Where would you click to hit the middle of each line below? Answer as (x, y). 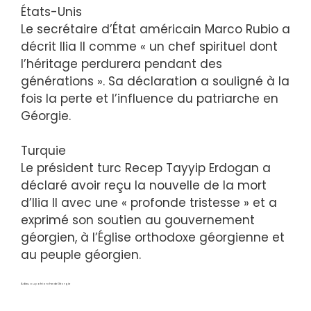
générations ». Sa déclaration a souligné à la (155, 81)
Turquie (43, 151)
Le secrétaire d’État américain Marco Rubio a (155, 29)
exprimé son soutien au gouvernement (138, 220)
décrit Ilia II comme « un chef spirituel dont (149, 46)
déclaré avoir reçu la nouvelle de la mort (144, 186)
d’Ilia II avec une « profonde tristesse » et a (149, 203)
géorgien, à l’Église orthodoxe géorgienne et (153, 238)
